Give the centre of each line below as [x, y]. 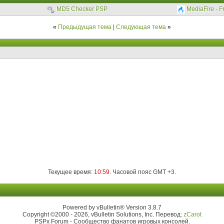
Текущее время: [71, 172]
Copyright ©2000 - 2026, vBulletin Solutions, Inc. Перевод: [103, 214]
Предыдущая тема [85, 27]
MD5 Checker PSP [82, 9]
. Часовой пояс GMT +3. [143, 172]
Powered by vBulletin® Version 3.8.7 [112, 207]
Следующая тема [141, 27]
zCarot [192, 214]
